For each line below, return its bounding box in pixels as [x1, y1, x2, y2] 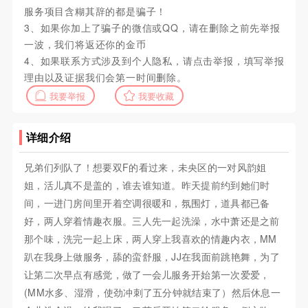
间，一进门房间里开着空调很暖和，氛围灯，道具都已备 [23, 196, 270, 210]
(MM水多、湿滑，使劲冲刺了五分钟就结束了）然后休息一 [23, 285, 281, 300]
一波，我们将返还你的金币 [23, 37, 146, 52]
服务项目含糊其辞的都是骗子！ [23, 4, 167, 19]
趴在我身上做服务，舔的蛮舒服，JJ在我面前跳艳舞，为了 [23, 250, 280, 264]
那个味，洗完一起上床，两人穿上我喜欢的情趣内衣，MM [23, 232, 277, 246]
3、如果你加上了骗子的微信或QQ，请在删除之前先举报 [23, 21, 280, 35]
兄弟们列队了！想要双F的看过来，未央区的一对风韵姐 [23, 160, 267, 175]
